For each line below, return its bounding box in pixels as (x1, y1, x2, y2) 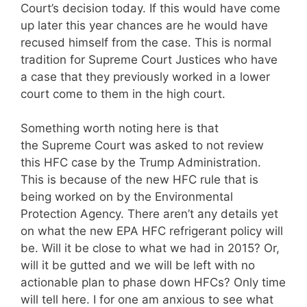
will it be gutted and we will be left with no (21, 258, 255, 272)
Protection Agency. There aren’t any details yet (21, 207, 278, 221)
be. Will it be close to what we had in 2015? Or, (21, 241, 280, 255)
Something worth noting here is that (21, 121, 219, 135)
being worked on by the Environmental (21, 190, 233, 204)
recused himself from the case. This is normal (21, 35, 271, 49)
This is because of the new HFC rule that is (21, 173, 258, 186)
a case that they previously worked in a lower (21, 69, 270, 84)
